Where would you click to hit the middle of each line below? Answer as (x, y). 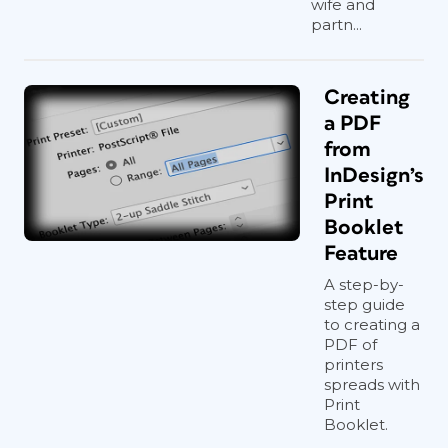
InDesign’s (374, 175)
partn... (336, 24)
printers (353, 364)
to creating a (372, 324)
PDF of (350, 344)
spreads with (372, 384)
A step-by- (364, 284)
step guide (364, 304)
